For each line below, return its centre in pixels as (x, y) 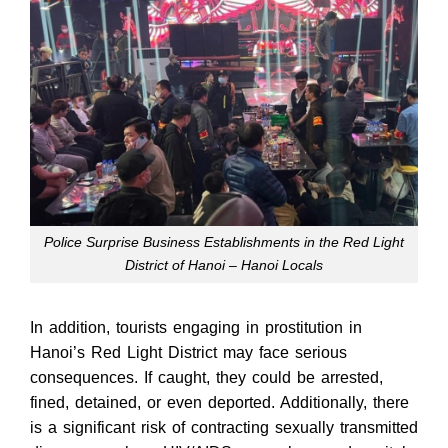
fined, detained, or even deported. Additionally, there (219, 403)
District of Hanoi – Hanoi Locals (224, 265)
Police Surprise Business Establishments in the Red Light (224, 242)
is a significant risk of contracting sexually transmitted (224, 428)
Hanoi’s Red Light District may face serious (188, 353)
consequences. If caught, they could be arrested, (206, 378)
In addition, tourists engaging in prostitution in (196, 328)
